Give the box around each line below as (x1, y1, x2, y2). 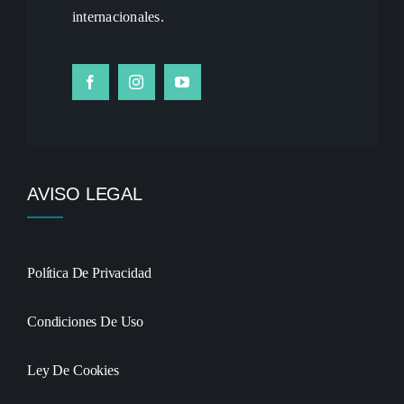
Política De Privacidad (26, 265, 151, 280)
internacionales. (71, 9, 164, 24)
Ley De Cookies (26, 363, 119, 378)
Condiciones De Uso (26, 314, 144, 329)
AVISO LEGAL (26, 184, 142, 204)
